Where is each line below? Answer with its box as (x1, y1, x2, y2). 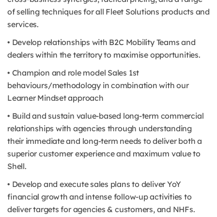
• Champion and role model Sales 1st (7, 68, 139, 77)
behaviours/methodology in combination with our (7, 80, 189, 90)
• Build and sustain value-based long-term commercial (7, 111, 204, 121)
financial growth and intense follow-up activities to (7, 192, 192, 201)
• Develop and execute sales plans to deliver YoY (7, 179, 182, 189)
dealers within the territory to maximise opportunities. (7, 50, 201, 60)
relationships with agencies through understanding (7, 124, 192, 133)
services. (7, 19, 39, 29)
